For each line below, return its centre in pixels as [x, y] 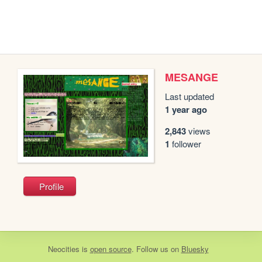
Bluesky [195, 249]
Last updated [190, 96]
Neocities [63, 249]
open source [111, 249]
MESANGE [192, 77]
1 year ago [186, 109]
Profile [51, 186]
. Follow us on [156, 249]
